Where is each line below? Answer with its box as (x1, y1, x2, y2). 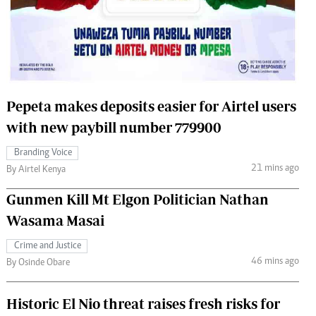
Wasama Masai (6, 212, 104, 229)
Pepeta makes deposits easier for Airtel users (6, 97, 296, 114)
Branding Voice (14, 147, 72, 158)
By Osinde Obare (6, 257, 70, 268)
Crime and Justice (14, 241, 81, 251)
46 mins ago (250, 257, 299, 267)
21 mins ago (250, 164, 299, 174)
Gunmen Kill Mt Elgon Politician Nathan (6, 190, 269, 207)
